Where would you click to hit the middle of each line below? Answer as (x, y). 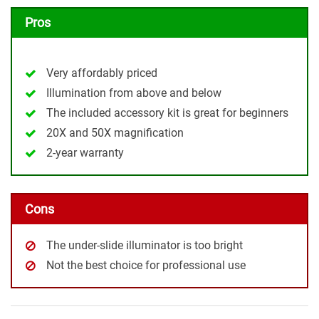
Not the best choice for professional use (146, 265)
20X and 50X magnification (115, 133)
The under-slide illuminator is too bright (145, 245)
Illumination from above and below (134, 93)
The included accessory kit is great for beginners (167, 113)
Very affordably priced (102, 73)
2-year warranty (85, 153)
